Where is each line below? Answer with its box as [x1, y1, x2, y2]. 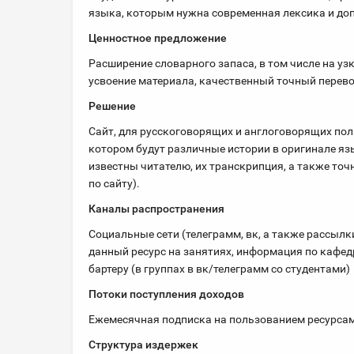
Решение [88, 100, 136, 112]
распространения [132, 202, 224, 215]
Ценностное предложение [88, 32, 227, 44]
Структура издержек [88, 338, 198, 351]
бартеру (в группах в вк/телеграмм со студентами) [88, 262, 350, 275]
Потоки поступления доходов [88, 288, 244, 300]
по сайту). [88, 177, 140, 190]
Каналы [88, 202, 132, 215]
